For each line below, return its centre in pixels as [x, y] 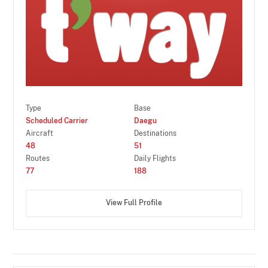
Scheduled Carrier [57, 121]
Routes [38, 158]
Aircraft [40, 133]
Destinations [155, 133]
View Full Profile [134, 203]
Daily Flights [155, 158]
